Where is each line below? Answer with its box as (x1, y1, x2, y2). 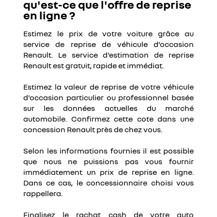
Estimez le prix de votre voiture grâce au (23, 29, 194, 38)
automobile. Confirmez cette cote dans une (23, 114, 194, 124)
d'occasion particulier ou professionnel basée (23, 93, 194, 102)
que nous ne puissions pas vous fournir (23, 156, 194, 166)
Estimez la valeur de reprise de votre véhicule (23, 82, 194, 92)
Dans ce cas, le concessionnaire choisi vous (23, 178, 194, 187)
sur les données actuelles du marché (23, 103, 194, 113)
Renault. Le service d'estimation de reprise (23, 50, 194, 60)
